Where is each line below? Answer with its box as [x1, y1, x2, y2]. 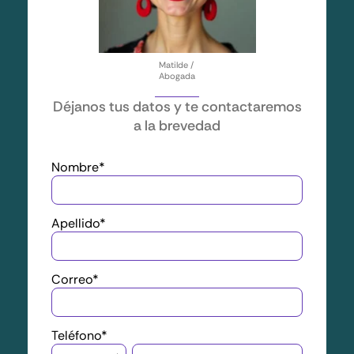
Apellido [51, 214, 100, 232]
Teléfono [51, 326, 101, 344]
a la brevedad [134, 115, 220, 135]
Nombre [51, 158, 99, 175]
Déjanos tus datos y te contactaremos [52, 96, 302, 116]
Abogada [159, 70, 195, 81]
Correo [51, 270, 92, 288]
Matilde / [159, 58, 194, 70]
